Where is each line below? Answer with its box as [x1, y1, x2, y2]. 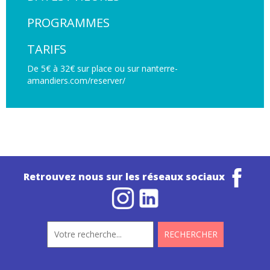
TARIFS [27, 40, 66, 57]
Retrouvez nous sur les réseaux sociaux [24, 170, 227, 184]
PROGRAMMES [27, 14, 110, 31]
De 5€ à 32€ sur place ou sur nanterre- [27, 62, 178, 74]
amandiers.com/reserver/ [27, 74, 125, 86]
